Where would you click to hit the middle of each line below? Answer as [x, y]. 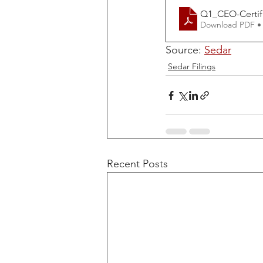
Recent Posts [137, 164]
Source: [185, 50]
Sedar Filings [192, 66]
